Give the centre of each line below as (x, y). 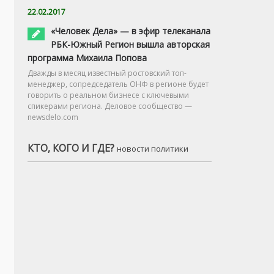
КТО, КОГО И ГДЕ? (72, 148)
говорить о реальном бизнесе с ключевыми (108, 95)
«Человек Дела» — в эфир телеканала (131, 31)
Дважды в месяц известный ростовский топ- (107, 73)
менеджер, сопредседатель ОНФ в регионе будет (118, 84)
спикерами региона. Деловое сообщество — (110, 106)
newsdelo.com (53, 117)
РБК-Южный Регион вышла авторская (130, 44)
